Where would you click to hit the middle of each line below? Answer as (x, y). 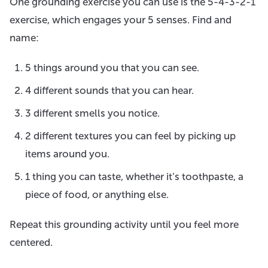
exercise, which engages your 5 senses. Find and (121, 19)
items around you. (67, 153)
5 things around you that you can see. (112, 67)
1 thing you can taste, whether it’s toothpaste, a (134, 176)
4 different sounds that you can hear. (109, 90)
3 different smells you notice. (92, 113)
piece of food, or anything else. (97, 194)
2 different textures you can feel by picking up (130, 135)
